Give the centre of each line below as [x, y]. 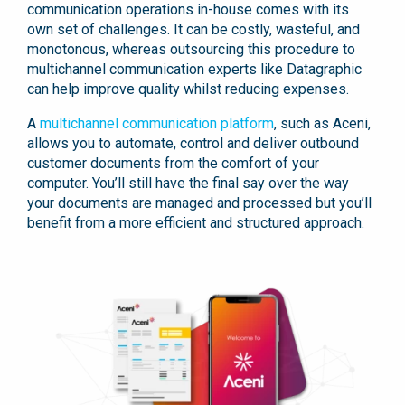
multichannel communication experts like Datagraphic [194, 69]
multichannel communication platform [157, 123]
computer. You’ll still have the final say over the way [188, 183]
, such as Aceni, [322, 123]
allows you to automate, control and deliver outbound [193, 143]
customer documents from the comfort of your [173, 163]
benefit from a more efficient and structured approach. [198, 222]
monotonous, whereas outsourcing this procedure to [191, 49]
